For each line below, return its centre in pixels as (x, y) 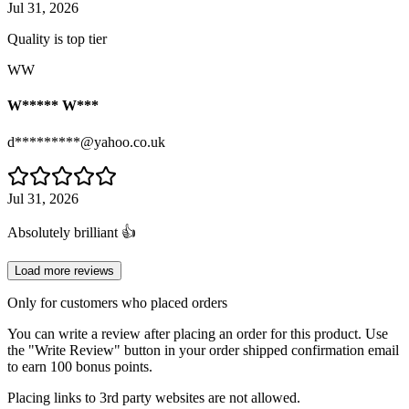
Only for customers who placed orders (117, 302)
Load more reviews (64, 270)
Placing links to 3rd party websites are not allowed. (154, 397)
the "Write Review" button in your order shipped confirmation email (203, 350)
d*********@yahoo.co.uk (86, 142)
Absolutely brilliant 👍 (72, 232)
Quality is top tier (57, 39)
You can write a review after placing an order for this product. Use (198, 333)
